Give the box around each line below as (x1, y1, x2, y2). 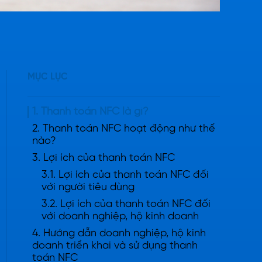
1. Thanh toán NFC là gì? (32, 106, 149, 118)
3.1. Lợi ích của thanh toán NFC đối (42, 169, 209, 181)
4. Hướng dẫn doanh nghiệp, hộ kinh (32, 227, 206, 239)
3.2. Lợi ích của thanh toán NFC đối (42, 198, 211, 210)
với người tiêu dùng (42, 181, 135, 193)
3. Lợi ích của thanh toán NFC (32, 152, 175, 164)
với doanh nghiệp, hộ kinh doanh (42, 211, 199, 222)
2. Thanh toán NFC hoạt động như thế (32, 123, 215, 135)
